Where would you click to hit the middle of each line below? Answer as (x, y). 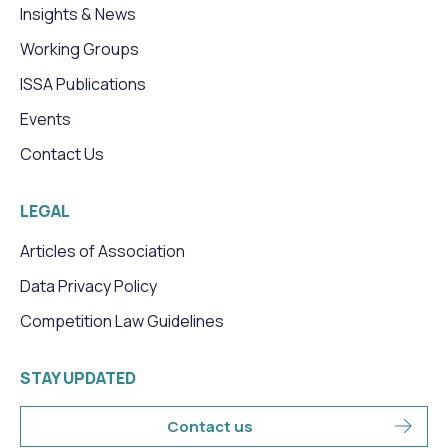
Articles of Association (102, 250)
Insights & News (78, 13)
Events (45, 118)
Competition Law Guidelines (122, 320)
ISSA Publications (83, 83)
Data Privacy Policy (88, 285)
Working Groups (79, 48)
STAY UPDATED (78, 377)
